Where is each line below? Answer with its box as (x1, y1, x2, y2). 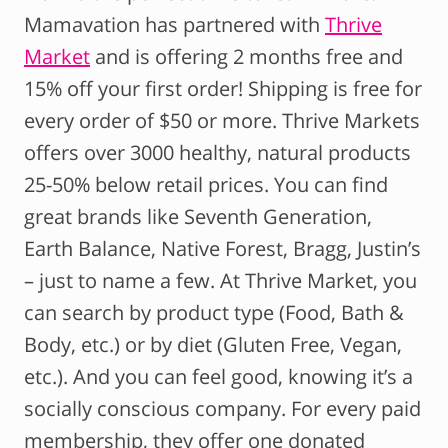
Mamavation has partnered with (24, 11, 325, 39)
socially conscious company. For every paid (24, 395, 421, 423)
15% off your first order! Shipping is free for (24, 75, 422, 103)
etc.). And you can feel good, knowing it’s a (24, 363, 413, 391)
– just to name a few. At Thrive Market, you (24, 267, 417, 295)
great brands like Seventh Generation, (24, 203, 372, 231)
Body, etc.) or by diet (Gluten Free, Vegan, (24, 331, 402, 359)
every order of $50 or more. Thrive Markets (24, 107, 420, 135)
